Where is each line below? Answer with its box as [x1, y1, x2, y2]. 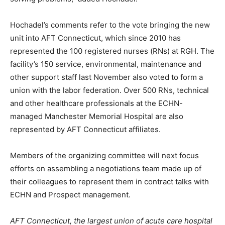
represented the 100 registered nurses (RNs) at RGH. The [10, 46, 214, 56]
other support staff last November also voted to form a [10, 72, 203, 82]
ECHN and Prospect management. [10, 190, 131, 200]
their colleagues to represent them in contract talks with [10, 177, 209, 187]
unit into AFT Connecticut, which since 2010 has [10, 33, 181, 43]
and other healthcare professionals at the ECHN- [10, 98, 183, 108]
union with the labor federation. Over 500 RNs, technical [10, 85, 209, 95]
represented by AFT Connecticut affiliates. [10, 125, 161, 135]
